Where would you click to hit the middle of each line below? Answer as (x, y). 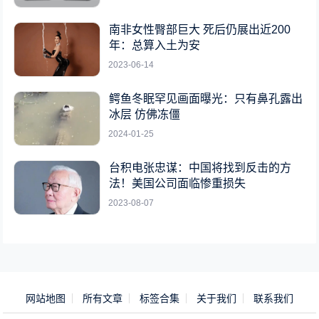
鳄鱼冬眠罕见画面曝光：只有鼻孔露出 (206, 99)
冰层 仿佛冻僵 (145, 114)
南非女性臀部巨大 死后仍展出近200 (200, 30)
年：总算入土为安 (155, 45)
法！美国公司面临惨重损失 (178, 183)
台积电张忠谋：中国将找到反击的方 (200, 168)
